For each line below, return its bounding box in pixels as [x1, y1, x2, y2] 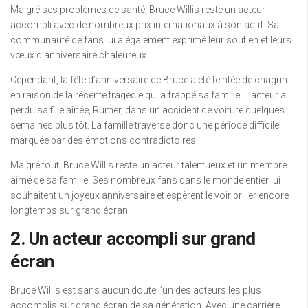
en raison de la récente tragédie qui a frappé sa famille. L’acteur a [10, 89, 286, 101]
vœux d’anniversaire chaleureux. [10, 49, 148, 61]
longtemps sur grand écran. [10, 205, 130, 217]
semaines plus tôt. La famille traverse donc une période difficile [10, 120, 279, 131]
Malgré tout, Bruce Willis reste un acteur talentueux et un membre [10, 159, 287, 171]
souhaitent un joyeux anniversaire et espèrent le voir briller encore [10, 190, 289, 201]
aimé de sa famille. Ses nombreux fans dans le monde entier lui [10, 175, 280, 186]
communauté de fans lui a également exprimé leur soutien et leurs [10, 34, 291, 46]
